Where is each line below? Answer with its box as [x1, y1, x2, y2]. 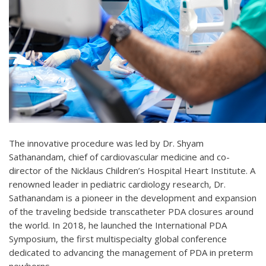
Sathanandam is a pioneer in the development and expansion [9, 192, 256, 204]
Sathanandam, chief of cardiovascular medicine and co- [9, 151, 230, 163]
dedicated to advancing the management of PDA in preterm [9, 246, 253, 259]
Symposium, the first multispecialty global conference [9, 233, 227, 245]
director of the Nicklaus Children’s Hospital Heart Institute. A [9, 164, 255, 177]
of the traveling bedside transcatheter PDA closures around [9, 205, 254, 218]
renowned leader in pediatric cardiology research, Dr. [9, 178, 226, 191]
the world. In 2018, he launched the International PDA [9, 219, 227, 232]
